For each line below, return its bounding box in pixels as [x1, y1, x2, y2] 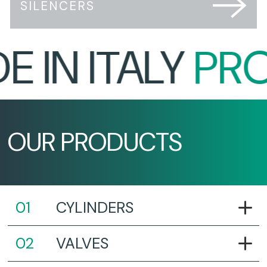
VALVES [55, 234, 108, 254]
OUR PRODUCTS [7, 125, 182, 159]
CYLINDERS [55, 198, 133, 218]
